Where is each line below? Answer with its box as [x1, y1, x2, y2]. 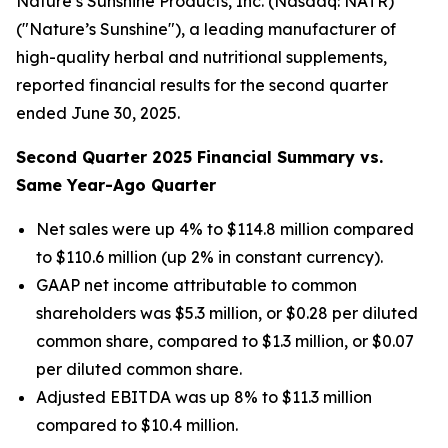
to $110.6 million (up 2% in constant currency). [36, 247, 383, 267]
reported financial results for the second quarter [16, 75, 388, 95]
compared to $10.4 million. [36, 415, 238, 435]
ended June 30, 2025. [16, 103, 180, 123]
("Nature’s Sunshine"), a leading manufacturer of [16, 19, 396, 39]
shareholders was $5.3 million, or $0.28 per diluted [36, 303, 418, 323]
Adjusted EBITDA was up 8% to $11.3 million [36, 387, 372, 407]
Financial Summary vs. [192, 147, 383, 167]
